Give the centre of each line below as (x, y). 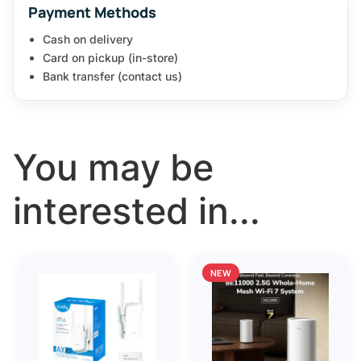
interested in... (137, 210)
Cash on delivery (88, 39)
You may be (113, 167)
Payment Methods (92, 12)
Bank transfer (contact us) (112, 76)
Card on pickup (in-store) (110, 57)
